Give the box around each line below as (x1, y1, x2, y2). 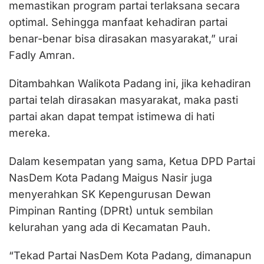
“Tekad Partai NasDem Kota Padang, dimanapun (9, 249, 252, 262)
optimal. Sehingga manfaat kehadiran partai (9, 15, 227, 28)
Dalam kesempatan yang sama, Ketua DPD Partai (9, 154, 255, 167)
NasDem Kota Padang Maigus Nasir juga (9, 171, 212, 184)
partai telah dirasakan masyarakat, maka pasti (9, 93, 238, 106)
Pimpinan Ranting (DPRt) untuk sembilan (9, 204, 213, 217)
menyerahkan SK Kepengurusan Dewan (9, 187, 211, 200)
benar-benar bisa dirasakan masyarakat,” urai (9, 32, 237, 45)
